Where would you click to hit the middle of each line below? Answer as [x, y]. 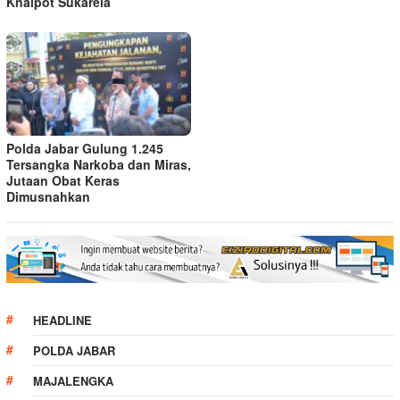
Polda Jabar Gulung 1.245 [85, 148]
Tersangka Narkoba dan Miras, [99, 164]
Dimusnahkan [48, 196]
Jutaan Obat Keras [63, 180]
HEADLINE [62, 321]
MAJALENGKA [73, 381]
